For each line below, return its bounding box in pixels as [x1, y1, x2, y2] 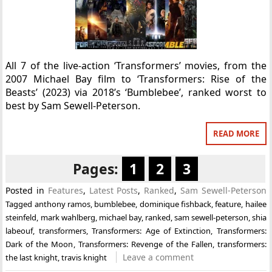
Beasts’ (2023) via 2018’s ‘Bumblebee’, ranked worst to [5, 86, 267, 99]
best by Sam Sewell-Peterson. [5, 99, 141, 112]
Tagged [5, 199, 35, 209]
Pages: [72, 159, 122, 178]
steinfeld [5, 212, 37, 223]
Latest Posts [89, 185, 138, 196]
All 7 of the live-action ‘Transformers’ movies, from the [5, 59, 267, 72]
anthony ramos [34, 199, 91, 209]
